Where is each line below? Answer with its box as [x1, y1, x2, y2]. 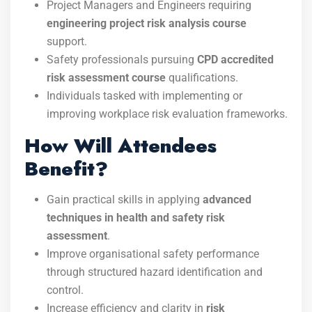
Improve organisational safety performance [47, 247, 259, 260]
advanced [203, 193, 251, 206]
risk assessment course [47, 71, 166, 84]
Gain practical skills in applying [47, 193, 203, 206]
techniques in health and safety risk [47, 211, 225, 224]
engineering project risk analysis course [47, 17, 247, 30]
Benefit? [24, 155, 108, 183]
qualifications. [166, 71, 238, 84]
